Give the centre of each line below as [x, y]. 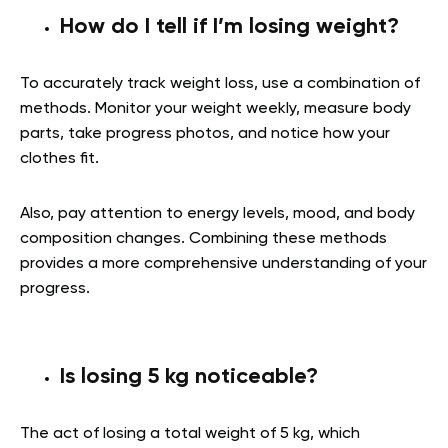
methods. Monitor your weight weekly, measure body [215, 109]
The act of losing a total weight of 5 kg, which [190, 434]
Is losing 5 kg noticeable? [189, 377]
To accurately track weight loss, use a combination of [220, 84]
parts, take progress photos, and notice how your [205, 134]
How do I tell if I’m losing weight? [229, 27]
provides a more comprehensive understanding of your [223, 264]
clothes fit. [61, 159]
